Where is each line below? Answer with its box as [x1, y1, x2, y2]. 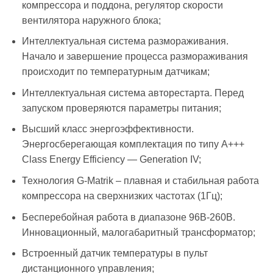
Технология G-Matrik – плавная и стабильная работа [21, 175, 259, 186]
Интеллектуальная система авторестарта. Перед [21, 87, 244, 98]
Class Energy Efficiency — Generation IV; [21, 154, 201, 165]
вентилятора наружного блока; [21, 15, 161, 26]
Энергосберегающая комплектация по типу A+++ [21, 139, 244, 150]
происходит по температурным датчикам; [21, 66, 210, 77]
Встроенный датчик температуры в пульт [21, 248, 208, 259]
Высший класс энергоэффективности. [21, 124, 194, 135]
